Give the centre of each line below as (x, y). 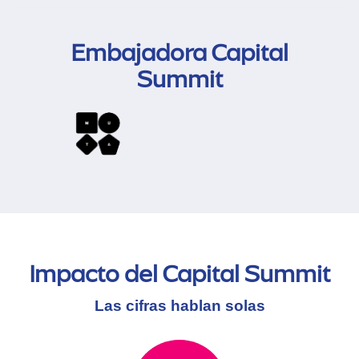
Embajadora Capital (179, 53)
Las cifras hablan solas (179, 306)
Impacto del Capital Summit (179, 274)
